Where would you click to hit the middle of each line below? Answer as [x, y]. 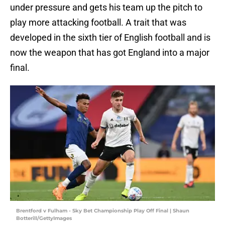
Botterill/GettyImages [44, 218]
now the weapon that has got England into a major [110, 53]
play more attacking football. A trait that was [98, 23]
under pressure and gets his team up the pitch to [106, 8]
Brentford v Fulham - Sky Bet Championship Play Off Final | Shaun [103, 211]
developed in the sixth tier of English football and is [110, 38]
